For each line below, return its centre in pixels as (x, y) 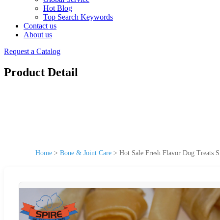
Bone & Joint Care (86, 153)
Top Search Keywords (78, 17)
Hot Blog (58, 8)
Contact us (40, 26)
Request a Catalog (32, 51)
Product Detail (41, 72)
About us (38, 35)
